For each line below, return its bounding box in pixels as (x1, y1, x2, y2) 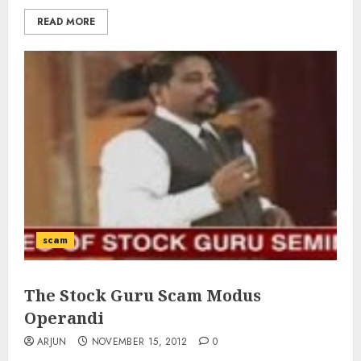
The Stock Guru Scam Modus (24, 284, 261, 306)
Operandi (24, 307, 104, 329)
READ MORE (37, 15, 95, 29)
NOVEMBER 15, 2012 (91, 334, 188, 349)
